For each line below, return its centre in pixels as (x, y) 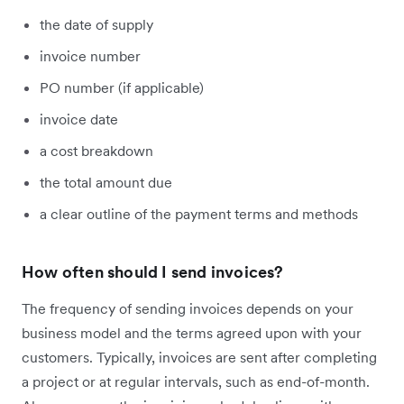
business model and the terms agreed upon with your (192, 333)
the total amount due (106, 183)
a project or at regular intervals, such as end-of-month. (196, 382)
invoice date (79, 119)
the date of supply (96, 25)
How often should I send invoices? (153, 272)
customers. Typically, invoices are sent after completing (199, 358)
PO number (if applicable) (122, 88)
